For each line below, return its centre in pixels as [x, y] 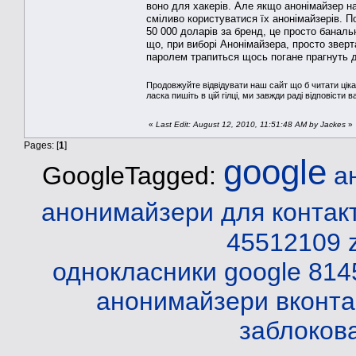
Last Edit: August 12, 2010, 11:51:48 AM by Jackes [251, 124]
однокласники [134, 271]
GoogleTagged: [132, 175]
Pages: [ [41, 145]
